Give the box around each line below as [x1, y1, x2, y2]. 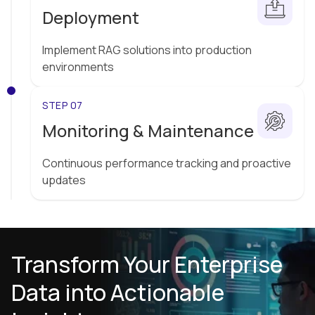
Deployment [42, 6, 139, 30]
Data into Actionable [11, 277, 224, 309]
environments [42, 59, 114, 75]
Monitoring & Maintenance [42, 119, 254, 143]
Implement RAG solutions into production [42, 42, 252, 58]
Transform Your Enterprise [11, 249, 283, 281]
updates [42, 172, 86, 188]
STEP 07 [42, 98, 83, 112]
